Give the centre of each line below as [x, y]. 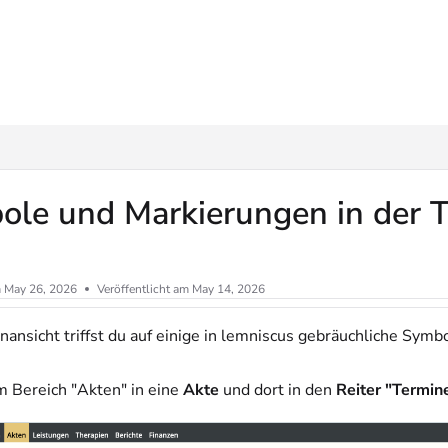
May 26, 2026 [40, 289]
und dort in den [277, 390]
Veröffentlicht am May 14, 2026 [181, 289]
